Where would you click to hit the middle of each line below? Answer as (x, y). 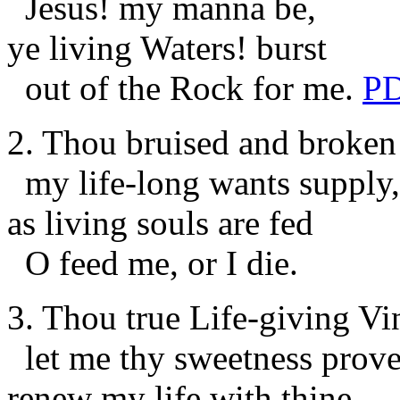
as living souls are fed (160, 222)
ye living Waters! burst (167, 47)
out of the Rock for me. (185, 87)
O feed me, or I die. (153, 262)
